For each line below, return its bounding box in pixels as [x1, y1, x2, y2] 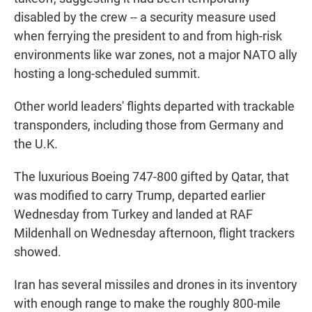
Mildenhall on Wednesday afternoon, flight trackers [14, 226, 295, 241]
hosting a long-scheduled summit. [14, 66, 201, 81]
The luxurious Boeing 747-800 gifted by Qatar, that [14, 169, 289, 185]
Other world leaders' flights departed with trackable [14, 99, 295, 114]
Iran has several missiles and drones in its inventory [14, 277, 297, 292]
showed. [14, 244, 61, 260]
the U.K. [14, 136, 58, 152]
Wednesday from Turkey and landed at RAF [14, 207, 253, 222]
